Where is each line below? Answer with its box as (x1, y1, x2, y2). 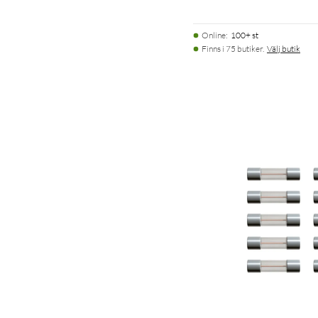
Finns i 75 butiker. (202, 43, 264, 54)
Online (202, 29, 226, 40)
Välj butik (267, 43, 300, 54)
